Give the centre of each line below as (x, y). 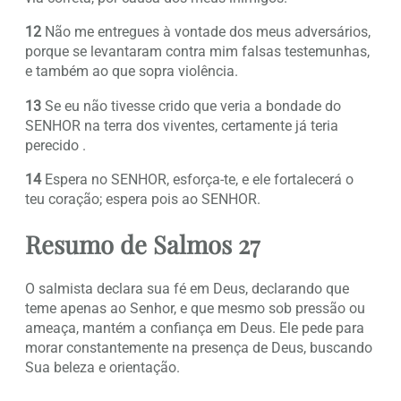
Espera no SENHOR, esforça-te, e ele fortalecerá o (197, 179)
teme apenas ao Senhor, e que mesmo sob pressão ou (195, 308)
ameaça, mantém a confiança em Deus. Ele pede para (195, 328)
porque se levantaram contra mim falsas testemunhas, (197, 52)
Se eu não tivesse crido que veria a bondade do (191, 106)
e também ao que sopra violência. (132, 72)
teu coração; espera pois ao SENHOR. (143, 199)
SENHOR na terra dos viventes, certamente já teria (182, 125)
